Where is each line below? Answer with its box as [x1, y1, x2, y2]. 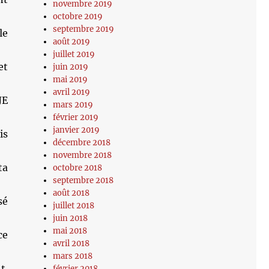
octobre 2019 [53, 11, 103, 22]
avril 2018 [53, 238, 90, 249]
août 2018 [53, 188, 90, 198]
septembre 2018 [53, 175, 114, 186]
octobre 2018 [53, 163, 103, 173]
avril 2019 [53, 87, 91, 97]
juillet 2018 [53, 201, 95, 211]
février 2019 [53, 112, 99, 122]
